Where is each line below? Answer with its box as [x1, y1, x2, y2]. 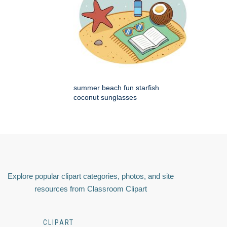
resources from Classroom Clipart [34, 184, 147, 194]
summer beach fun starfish [73, 84, 159, 92]
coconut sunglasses [73, 93, 137, 102]
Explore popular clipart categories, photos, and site [8, 172, 174, 181]
